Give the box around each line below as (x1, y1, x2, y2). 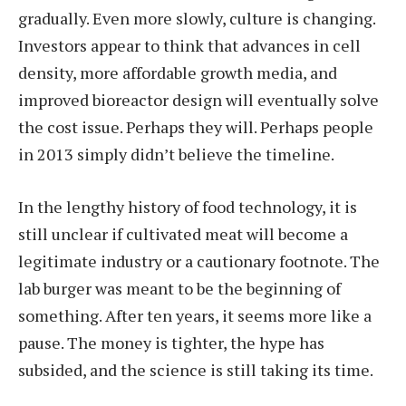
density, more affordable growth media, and (18, 62, 337, 84)
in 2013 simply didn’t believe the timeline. (18, 143, 334, 166)
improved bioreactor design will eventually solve (18, 89, 379, 111)
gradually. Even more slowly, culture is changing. (18, 7, 375, 30)
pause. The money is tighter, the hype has (18, 332, 324, 354)
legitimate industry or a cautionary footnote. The (18, 250, 380, 273)
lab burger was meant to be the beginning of (18, 277, 341, 300)
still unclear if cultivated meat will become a (18, 223, 348, 246)
